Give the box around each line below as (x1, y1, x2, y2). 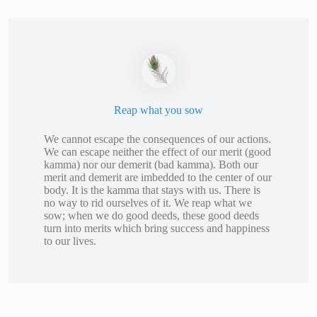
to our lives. (44, 235, 96, 248)
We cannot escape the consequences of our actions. (44, 133, 271, 146)
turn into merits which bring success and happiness (44, 222, 270, 235)
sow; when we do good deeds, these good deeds (44, 209, 259, 222)
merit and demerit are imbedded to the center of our (44, 171, 272, 184)
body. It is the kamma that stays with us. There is (44, 184, 260, 197)
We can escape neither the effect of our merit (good (44, 146, 271, 158)
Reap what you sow (114, 104, 203, 117)
